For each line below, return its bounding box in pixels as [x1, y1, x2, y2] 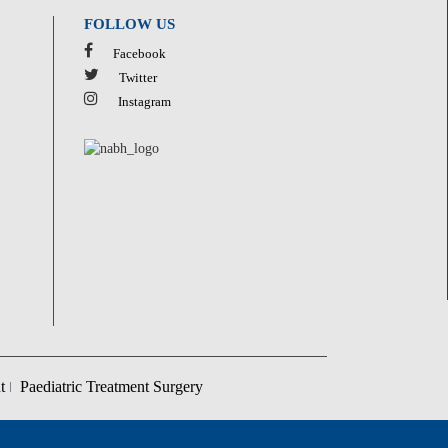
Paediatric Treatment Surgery [20, 377, 204, 395]
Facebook [112, 45, 166, 61]
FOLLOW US [83, 15, 175, 32]
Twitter [118, 69, 157, 85]
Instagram [117, 93, 171, 109]
